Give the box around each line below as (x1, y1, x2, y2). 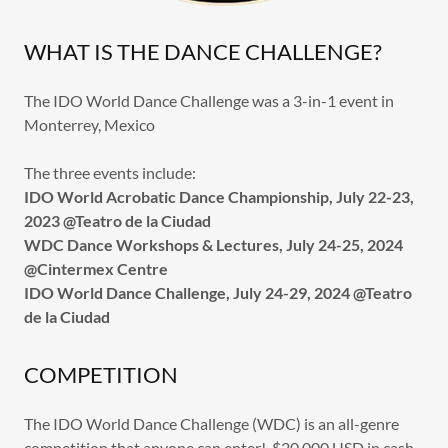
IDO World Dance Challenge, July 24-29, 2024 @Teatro (24, 283, 412, 302)
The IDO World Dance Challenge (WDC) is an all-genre (24, 414, 399, 433)
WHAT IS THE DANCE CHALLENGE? (24, 38, 382, 65)
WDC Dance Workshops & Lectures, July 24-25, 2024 (24, 235, 403, 254)
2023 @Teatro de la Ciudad (24, 211, 211, 230)
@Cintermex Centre (24, 259, 168, 278)
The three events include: (24, 163, 196, 182)
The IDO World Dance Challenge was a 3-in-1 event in (24, 91, 394, 110)
